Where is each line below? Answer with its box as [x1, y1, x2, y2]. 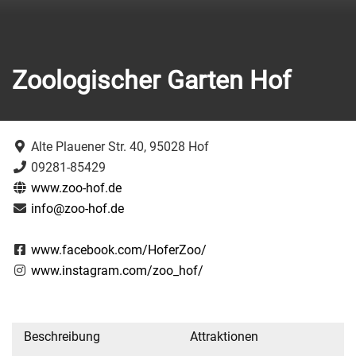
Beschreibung [24, 329, 100, 344]
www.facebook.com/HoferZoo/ [31, 242, 207, 257]
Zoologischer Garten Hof [12, 65, 291, 96]
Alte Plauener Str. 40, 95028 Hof [28, 139, 209, 154]
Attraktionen [190, 329, 258, 344]
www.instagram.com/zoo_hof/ [31, 263, 203, 278]
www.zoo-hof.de [31, 180, 122, 195]
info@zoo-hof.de [31, 201, 124, 216]
